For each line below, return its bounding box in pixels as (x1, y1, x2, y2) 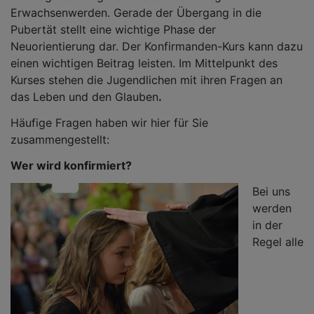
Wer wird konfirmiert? (11, 158, 132, 172)
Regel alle (252, 235, 303, 249)
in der (252, 218, 282, 232)
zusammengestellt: (11, 132, 109, 146)
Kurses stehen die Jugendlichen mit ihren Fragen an (11, 73, 282, 87)
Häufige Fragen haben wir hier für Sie (11, 116, 208, 130)
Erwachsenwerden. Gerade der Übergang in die (11, 6, 261, 20)
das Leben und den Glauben (11, 90, 158, 104)
